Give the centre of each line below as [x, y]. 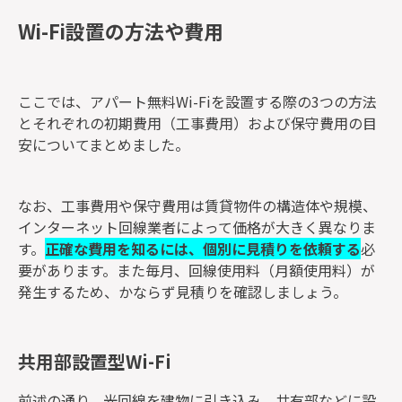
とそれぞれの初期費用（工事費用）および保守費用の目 [197, 123]
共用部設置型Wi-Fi [95, 361]
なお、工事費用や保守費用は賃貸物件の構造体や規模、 [197, 205]
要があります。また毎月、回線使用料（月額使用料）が [197, 270]
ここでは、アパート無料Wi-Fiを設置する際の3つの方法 [197, 101]
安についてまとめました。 [104, 144]
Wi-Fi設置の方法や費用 [121, 30]
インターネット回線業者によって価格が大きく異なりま [197, 227]
